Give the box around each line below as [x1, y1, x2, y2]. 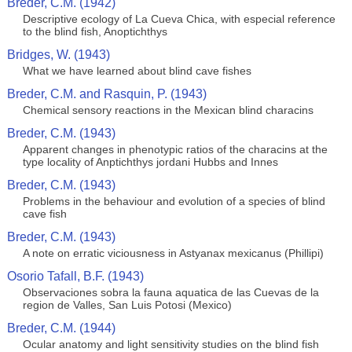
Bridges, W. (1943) [6, 48, 110, 61]
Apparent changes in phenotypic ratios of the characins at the [22, 143, 328, 156]
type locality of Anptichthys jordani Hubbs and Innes [22, 156, 278, 168]
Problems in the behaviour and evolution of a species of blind [22, 195, 325, 207]
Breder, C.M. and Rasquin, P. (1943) [6, 87, 207, 101]
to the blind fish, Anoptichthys [22, 25, 167, 38]
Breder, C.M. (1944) [6, 321, 115, 335]
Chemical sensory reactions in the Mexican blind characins [22, 104, 313, 116]
